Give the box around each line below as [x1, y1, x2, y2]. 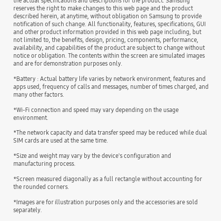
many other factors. [13, 90, 65, 98]
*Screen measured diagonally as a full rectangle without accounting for [13, 175, 202, 183]
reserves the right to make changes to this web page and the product [13, 4, 193, 12]
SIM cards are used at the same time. [13, 137, 109, 145]
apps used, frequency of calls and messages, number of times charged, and [13, 82, 209, 90]
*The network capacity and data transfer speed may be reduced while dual [13, 129, 208, 137]
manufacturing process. [13, 160, 76, 168]
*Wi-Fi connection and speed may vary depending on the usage [13, 106, 179, 113]
